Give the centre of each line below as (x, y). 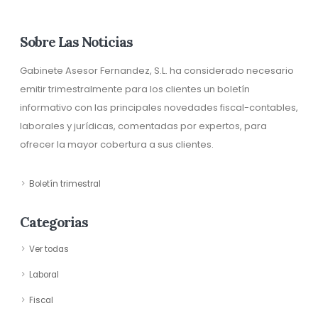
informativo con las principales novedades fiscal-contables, (159, 108)
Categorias (54, 222)
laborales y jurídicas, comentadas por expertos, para (143, 126)
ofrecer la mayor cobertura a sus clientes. (117, 144)
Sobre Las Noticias (77, 42)
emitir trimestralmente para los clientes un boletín (135, 89)
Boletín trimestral (65, 184)
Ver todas (49, 249)
